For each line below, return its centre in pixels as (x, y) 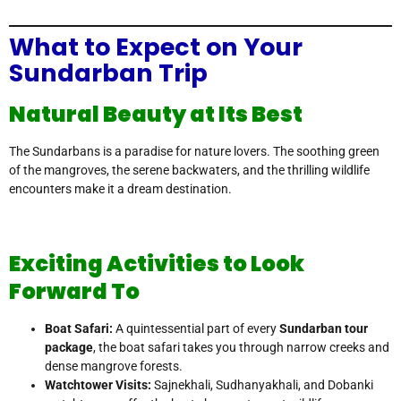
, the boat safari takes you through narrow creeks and (241, 348)
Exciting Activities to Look (157, 264)
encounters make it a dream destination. (120, 189)
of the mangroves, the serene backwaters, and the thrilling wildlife (189, 171)
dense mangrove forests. (114, 367)
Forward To (74, 292)
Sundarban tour (324, 329)
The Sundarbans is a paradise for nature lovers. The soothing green (194, 152)
